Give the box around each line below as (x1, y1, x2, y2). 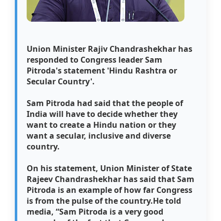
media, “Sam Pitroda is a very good (27, 206, 164, 218)
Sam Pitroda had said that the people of (27, 98, 184, 109)
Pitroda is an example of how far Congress (27, 184, 193, 196)
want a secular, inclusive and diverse (27, 130, 171, 142)
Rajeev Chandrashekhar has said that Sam (27, 174, 195, 185)
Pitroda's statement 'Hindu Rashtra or (27, 65, 178, 76)
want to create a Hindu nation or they (27, 119, 177, 131)
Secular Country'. (27, 76, 95, 87)
